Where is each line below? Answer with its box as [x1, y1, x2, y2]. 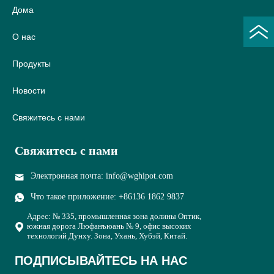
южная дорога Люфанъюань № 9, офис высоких [26, 221, 191, 231]
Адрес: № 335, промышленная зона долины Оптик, [26, 211, 201, 221]
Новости [12, 86, 45, 96]
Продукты [12, 59, 51, 69]
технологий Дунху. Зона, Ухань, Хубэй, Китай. [26, 231, 187, 240]
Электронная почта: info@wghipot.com [31, 171, 174, 181]
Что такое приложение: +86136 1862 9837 [31, 191, 185, 201]
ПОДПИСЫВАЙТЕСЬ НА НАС [15, 253, 188, 267]
